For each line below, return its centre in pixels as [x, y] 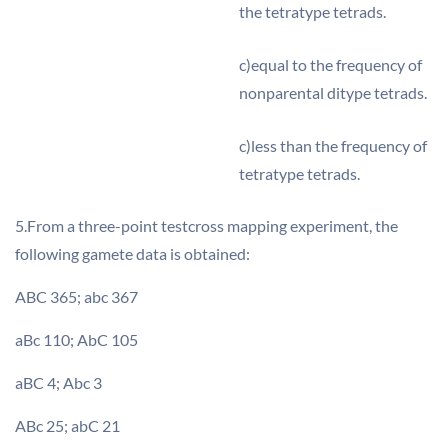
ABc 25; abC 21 [67, 425]
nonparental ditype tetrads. [333, 92]
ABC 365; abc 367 [76, 296]
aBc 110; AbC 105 [76, 339]
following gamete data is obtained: [132, 253]
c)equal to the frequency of [330, 64]
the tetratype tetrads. [312, 11]
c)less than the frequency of [333, 145]
